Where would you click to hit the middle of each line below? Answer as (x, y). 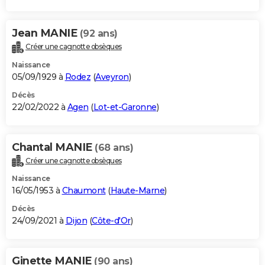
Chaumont (84, 191)
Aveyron (112, 77)
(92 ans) (98, 33)
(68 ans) (114, 147)
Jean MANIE (46, 33)
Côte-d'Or (111, 221)
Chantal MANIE (53, 147)
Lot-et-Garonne (125, 107)
